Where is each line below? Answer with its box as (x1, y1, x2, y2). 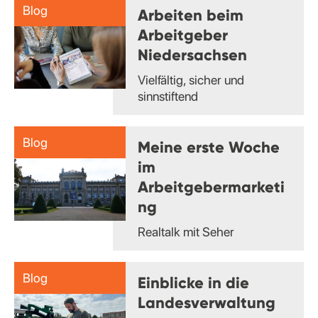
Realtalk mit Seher (137, 224, 234, 239)
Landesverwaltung (137, 292, 275, 312)
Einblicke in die (137, 272, 249, 292)
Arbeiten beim (137, 4, 243, 25)
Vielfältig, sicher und (137, 72, 244, 87)
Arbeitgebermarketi (137, 176, 285, 197)
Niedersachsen (137, 44, 247, 65)
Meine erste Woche (137, 136, 280, 157)
